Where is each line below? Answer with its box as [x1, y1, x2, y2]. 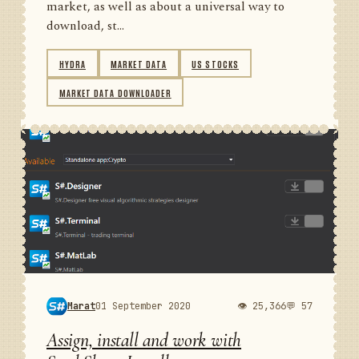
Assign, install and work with [46, 329, 242, 352]
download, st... [46, 17, 124, 35]
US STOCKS [192, 57, 240, 70]
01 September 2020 [95, 299, 191, 313]
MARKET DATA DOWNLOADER [58, 86, 171, 99]
